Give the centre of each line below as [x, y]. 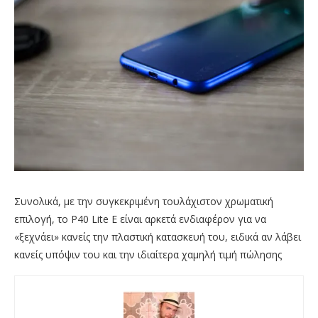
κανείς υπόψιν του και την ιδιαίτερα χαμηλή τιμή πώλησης [148, 255]
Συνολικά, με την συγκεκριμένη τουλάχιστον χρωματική [144, 202]
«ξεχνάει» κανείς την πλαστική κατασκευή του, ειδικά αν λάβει [158, 237]
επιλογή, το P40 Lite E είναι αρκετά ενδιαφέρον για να [140, 219]
